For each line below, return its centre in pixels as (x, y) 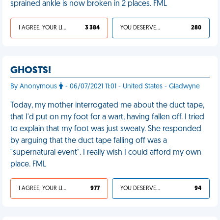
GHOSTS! (31, 71)
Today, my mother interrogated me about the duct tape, (107, 106)
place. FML (28, 165)
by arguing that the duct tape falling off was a (89, 141)
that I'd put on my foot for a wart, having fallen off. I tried (107, 117)
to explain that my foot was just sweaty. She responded (106, 129)
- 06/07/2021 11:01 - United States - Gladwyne (132, 87)
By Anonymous (35, 87)
